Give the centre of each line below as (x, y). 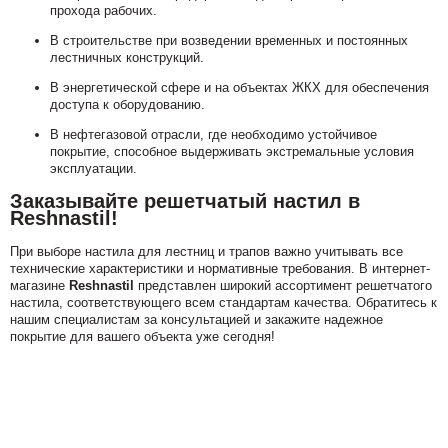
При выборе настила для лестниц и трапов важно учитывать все (206, 252)
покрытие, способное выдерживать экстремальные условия (232, 151)
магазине (39, 286)
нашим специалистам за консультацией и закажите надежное (196, 320)
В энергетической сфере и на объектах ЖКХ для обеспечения (239, 87)
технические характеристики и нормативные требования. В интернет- (220, 269)
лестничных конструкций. (127, 57)
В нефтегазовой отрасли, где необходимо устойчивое (213, 134)
